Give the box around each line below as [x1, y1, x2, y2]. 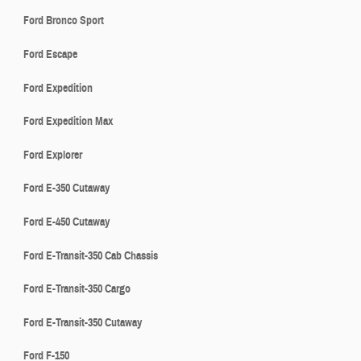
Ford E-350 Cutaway [23, 181, 110, 196]
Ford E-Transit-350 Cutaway [23, 315, 142, 330]
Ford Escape [23, 47, 77, 61]
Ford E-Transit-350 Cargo [23, 282, 131, 297]
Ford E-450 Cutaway [23, 214, 110, 229]
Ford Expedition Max [23, 114, 113, 129]
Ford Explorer [23, 147, 82, 162]
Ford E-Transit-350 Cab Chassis [23, 248, 158, 263]
